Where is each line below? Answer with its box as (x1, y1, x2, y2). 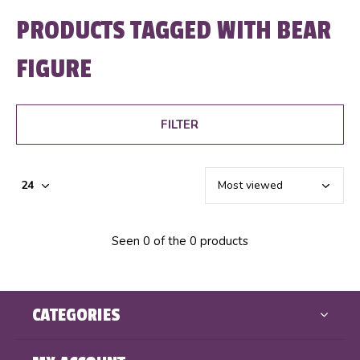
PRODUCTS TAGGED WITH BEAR (16, 14, 331, 46)
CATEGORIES (32, 303, 121, 326)
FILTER (161, 116, 199, 133)
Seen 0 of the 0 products (112, 232, 248, 249)
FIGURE (16, 53, 92, 84)
